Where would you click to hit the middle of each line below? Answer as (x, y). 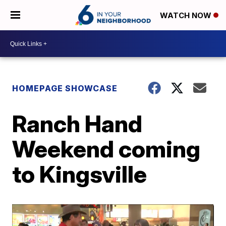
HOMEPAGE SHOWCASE (65, 88)
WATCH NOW (187, 16)
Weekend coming (106, 149)
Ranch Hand (77, 124)
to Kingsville (80, 174)
